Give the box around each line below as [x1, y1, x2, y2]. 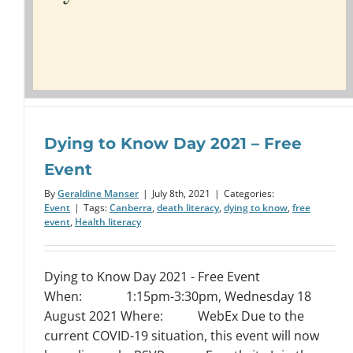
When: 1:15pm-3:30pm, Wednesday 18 [44, 288, 311, 306]
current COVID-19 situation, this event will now [44, 327, 319, 345]
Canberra [110, 201, 152, 215]
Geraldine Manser [58, 187, 139, 201]
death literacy [157, 201, 219, 215]
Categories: [224, 187, 274, 201]
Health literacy [75, 215, 141, 229]
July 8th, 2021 [152, 187, 210, 201]
